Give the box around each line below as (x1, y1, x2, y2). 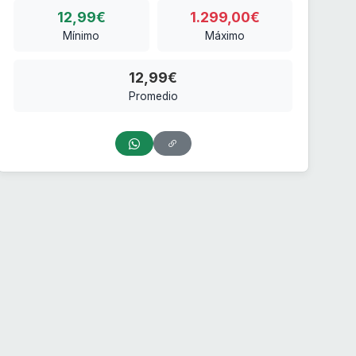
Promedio (128, 90, 178, 103)
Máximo (204, 29, 245, 43)
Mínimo (63, 29, 100, 43)
